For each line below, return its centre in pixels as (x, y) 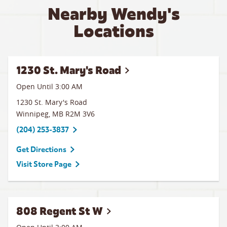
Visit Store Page (44, 164)
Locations (113, 31)
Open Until (36, 86)
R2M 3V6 (80, 114)
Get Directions (41, 149)
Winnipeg (32, 114)
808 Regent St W (60, 211)
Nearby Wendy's (113, 14)
